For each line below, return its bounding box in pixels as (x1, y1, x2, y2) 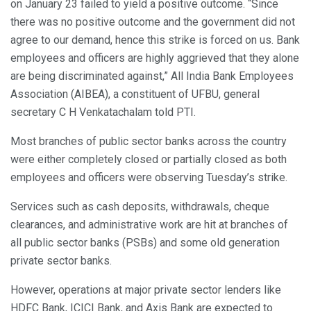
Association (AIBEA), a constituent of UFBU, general (10, 87, 260, 101)
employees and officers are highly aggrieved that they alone (10, 51, 299, 65)
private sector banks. (10, 254, 112, 268)
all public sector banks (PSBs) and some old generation (10, 236, 280, 250)
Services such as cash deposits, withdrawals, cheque (10, 200, 269, 214)
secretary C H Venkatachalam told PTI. (10, 106, 196, 119)
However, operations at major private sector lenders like (10, 283, 281, 297)
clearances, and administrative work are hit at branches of (10, 218, 288, 232)
